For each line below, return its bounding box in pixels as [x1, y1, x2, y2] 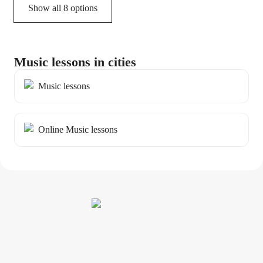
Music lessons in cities [14, 55, 136, 70]
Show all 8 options [28, 3, 97, 14]
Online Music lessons [38, 124, 117, 135]
